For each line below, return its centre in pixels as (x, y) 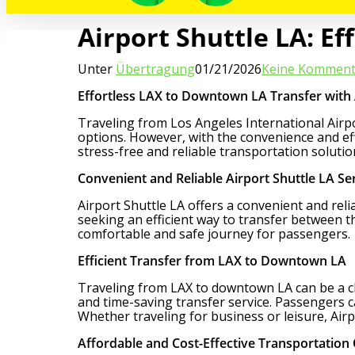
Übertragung (155, 69)
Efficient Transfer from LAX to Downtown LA (212, 260)
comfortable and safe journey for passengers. (214, 233)
